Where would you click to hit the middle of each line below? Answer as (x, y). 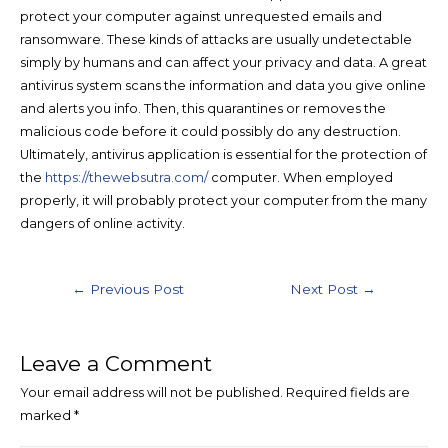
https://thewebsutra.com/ (126, 177)
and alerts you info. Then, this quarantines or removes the (202, 108)
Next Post (326, 289)
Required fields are (347, 393)
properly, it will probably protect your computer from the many (223, 200)
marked (46, 416)
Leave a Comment (115, 364)
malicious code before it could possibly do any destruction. (210, 131)
